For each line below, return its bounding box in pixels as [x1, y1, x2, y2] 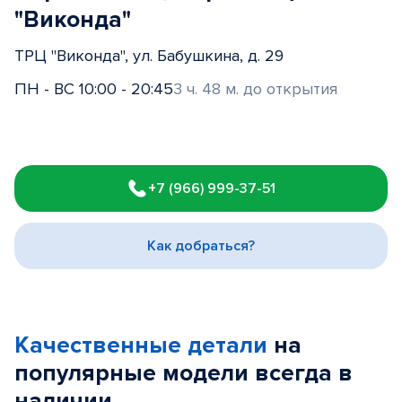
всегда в [255, 359, 353, 388]
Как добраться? [147, 237, 255, 255]
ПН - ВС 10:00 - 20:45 [14, 79, 173, 99]
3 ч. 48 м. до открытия [173, 79, 337, 99]
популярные [14, 359, 162, 388]
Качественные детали [14, 331, 267, 360]
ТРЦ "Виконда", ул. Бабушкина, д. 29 [14, 46, 284, 66]
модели [162, 359, 255, 388]
